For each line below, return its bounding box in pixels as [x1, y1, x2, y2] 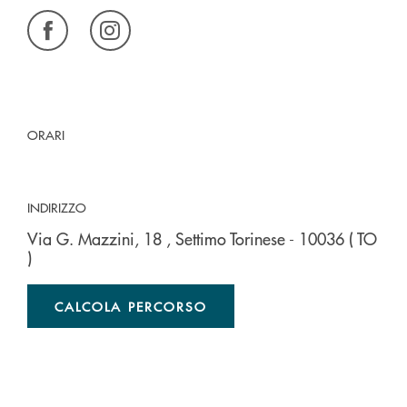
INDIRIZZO [27, 198, 86, 216]
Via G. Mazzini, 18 [27, 227, 166, 250]
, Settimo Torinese [166, 227, 289, 250]
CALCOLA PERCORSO [55, 297, 208, 315]
